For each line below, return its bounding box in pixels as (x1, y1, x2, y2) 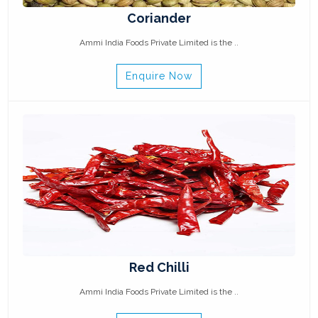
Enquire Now (126, 70, 192, 82)
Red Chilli (128, 260, 190, 275)
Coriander (127, 11, 191, 26)
